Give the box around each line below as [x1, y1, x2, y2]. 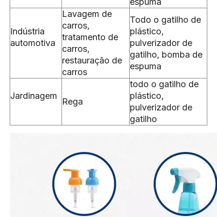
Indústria [10, 26, 45, 36]
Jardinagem [10, 91, 57, 101]
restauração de [62, 55, 122, 65]
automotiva [10, 38, 55, 48]
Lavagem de [62, 9, 112, 19]
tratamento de [62, 32, 118, 42]
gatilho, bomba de [130, 49, 202, 60]
